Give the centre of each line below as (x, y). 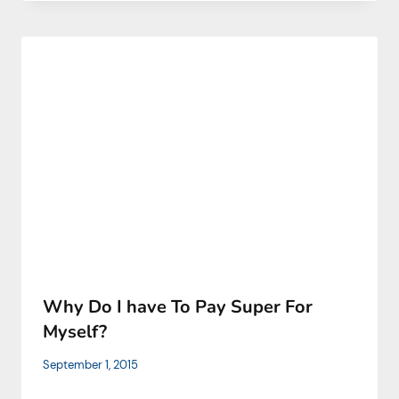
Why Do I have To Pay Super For (178, 307)
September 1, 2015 (90, 365)
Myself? (75, 332)
